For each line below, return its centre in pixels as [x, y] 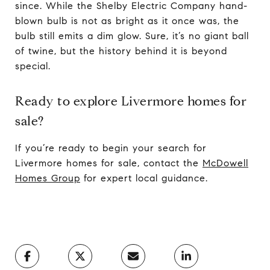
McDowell [225, 163]
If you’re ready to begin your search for [111, 148]
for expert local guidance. [144, 178]
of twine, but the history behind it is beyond [121, 51]
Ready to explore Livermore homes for [131, 101]
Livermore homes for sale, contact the [109, 163]
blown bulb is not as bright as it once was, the [127, 20]
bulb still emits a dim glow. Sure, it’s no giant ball [132, 36]
